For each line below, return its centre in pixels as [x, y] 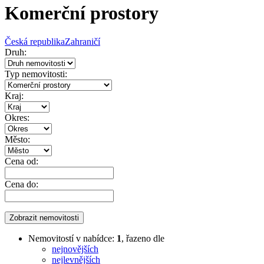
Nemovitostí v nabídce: [72, 239]
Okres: [17, 118]
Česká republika [35, 42]
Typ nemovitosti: [36, 74]
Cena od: [22, 161]
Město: [17, 140]
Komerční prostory [82, 13]
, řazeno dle [143, 239]
